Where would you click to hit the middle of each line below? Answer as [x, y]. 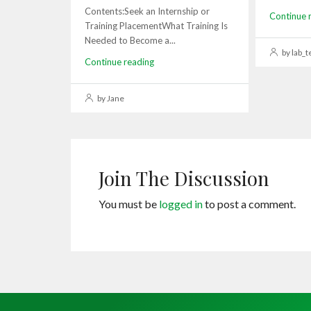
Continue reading [119, 61]
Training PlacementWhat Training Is [156, 25]
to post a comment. [249, 203]
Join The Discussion [184, 178]
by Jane [110, 98]
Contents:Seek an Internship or [147, 11]
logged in [181, 203]
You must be [129, 203]
